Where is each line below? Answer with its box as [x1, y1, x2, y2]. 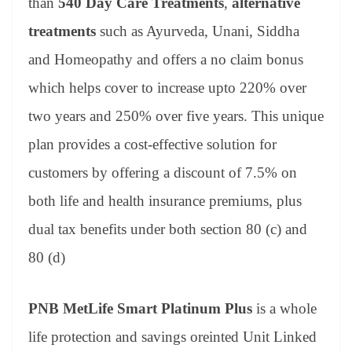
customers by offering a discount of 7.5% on [28, 164, 297, 181]
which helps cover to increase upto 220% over [28, 79, 306, 97]
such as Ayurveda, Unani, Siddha [96, 23, 299, 40]
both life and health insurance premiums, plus [28, 192, 302, 210]
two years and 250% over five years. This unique [28, 108, 324, 125]
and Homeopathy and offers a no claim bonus [28, 51, 303, 68]
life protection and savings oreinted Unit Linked [28, 328, 317, 345]
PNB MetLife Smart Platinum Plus [28, 299, 252, 317]
